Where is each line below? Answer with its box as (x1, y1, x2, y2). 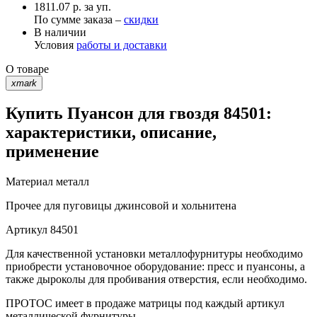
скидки (124, 13, 158, 25)
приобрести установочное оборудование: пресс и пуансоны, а (6, 260, 305, 273)
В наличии (34, 25, 86, 38)
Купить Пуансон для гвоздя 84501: (6, 104, 272, 123)
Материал (6, 175, 53, 188)
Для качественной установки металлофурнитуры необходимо (6, 248, 303, 260)
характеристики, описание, (6, 123, 217, 142)
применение (6, 142, 99, 161)
